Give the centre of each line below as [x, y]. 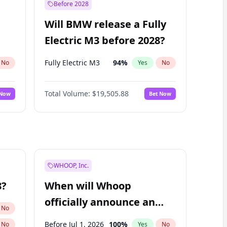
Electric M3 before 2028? [105, 40]
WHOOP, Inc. [71, 165]
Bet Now [160, 93]
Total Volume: [67, 93]
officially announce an [100, 202]
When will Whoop [88, 186]
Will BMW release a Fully [105, 24]
